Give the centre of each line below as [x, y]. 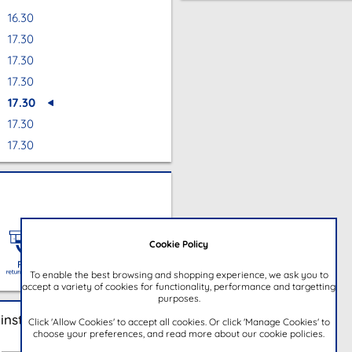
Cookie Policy [178, 243]
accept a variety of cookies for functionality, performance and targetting [178, 286]
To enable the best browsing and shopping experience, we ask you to [178, 274]
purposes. [178, 297]
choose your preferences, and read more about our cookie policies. [178, 333]
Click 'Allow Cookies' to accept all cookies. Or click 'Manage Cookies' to [178, 321]
